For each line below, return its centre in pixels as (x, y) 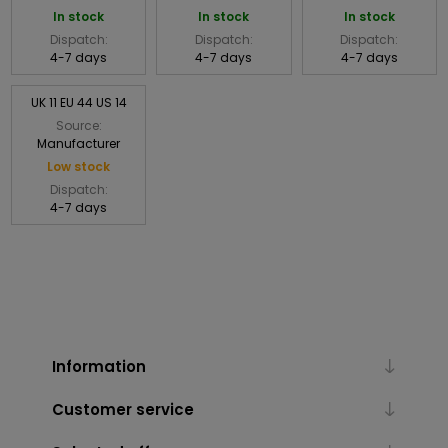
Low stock (79, 166)
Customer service (122, 409)
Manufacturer (79, 143)
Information (98, 366)
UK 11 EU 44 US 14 (78, 102)
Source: (78, 125)
